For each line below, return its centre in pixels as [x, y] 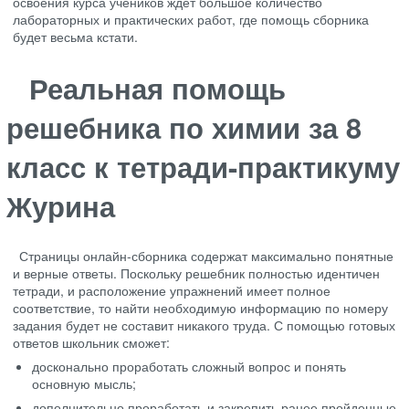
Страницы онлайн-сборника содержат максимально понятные [206, 256]
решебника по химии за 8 [184, 126]
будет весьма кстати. [75, 37]
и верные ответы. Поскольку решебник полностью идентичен [196, 273]
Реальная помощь [157, 87]
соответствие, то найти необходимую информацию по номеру [200, 308]
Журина [61, 205]
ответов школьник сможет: [91, 343]
